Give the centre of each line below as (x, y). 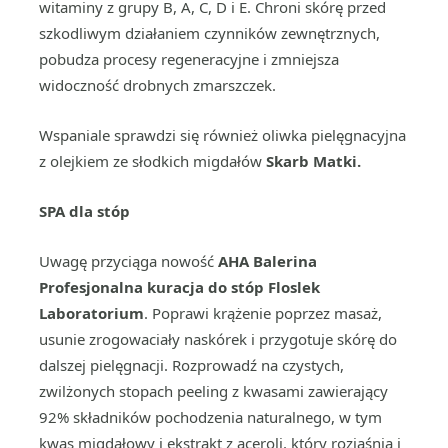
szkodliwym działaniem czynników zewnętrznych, (209, 33)
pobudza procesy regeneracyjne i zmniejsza (189, 59)
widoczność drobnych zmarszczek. (157, 85)
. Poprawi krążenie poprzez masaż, (263, 313)
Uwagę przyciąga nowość (128, 261)
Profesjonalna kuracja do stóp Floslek (179, 287)
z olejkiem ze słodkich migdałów (152, 161)
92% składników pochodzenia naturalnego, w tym (210, 417)
